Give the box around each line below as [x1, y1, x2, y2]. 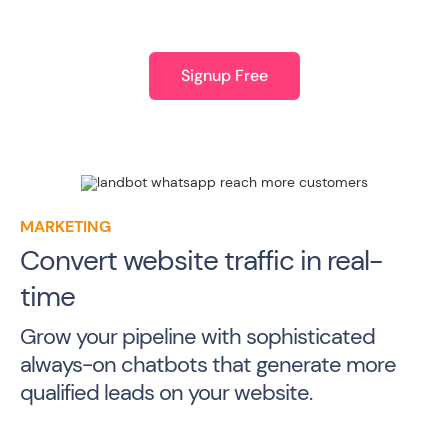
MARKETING [20, 215, 111, 237]
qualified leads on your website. [20, 377, 312, 407]
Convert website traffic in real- [20, 241, 382, 279]
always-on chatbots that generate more [20, 349, 396, 379]
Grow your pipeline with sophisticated [20, 321, 375, 351]
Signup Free [180, 65, 268, 86]
